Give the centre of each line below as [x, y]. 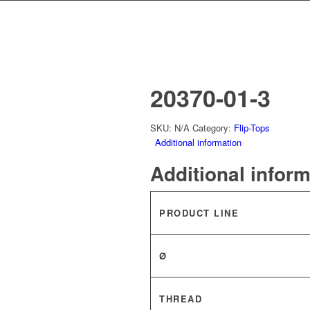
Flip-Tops [252, 128]
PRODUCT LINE [199, 213]
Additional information [198, 142]
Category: [213, 128]
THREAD [181, 299]
